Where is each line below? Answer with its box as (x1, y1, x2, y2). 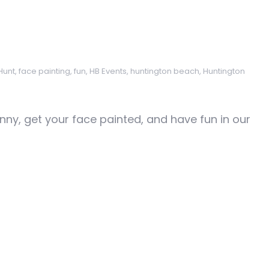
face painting (19, 65, 70, 77)
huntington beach (130, 65, 199, 77)
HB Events (89, 65, 127, 77)
